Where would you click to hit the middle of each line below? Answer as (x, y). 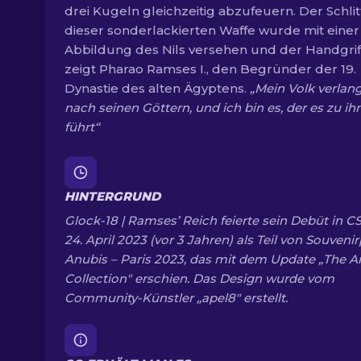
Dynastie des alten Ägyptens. (157, 88)
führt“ (82, 127)
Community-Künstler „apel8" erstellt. (176, 298)
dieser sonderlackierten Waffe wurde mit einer (212, 30)
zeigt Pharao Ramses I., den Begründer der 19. (210, 69)
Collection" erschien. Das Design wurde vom (199, 278)
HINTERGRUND (112, 196)
